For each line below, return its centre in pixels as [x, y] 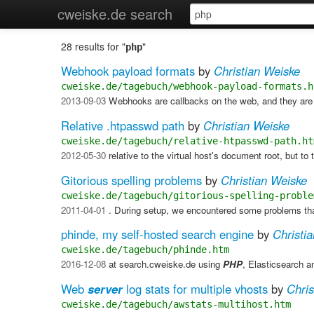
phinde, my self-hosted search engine [157, 234]
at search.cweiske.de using [164, 264]
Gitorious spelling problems [131, 180]
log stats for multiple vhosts [195, 289]
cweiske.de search [115, 14]
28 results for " [93, 46]
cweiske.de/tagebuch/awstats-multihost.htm [176, 305]
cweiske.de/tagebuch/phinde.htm [145, 250]
